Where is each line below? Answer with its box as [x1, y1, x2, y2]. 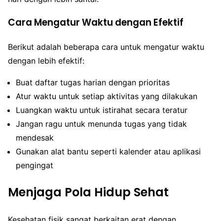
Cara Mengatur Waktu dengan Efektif [8, 16, 184, 30]
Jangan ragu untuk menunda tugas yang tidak [16, 119, 187, 129]
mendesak [16, 133, 54, 143]
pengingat [16, 160, 53, 171]
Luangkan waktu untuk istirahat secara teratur [16, 105, 187, 115]
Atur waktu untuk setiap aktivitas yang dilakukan [16, 91, 197, 102]
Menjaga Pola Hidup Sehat [8, 184, 169, 201]
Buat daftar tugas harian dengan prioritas [16, 77, 170, 88]
